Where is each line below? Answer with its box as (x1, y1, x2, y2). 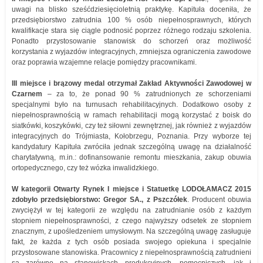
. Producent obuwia (187, 195, 252, 204)
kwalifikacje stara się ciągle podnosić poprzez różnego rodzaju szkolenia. (12, 26, 251, 35)
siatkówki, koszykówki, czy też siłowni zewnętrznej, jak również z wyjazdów (12, 122, 251, 130)
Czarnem (12, 90, 42, 98)
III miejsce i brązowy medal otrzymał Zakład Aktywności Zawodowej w (12, 79, 251, 87)
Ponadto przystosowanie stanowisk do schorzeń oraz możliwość (12, 37, 251, 45)
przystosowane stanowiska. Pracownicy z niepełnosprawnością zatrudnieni (12, 248, 251, 257)
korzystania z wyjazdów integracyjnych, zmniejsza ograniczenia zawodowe (12, 48, 251, 56)
